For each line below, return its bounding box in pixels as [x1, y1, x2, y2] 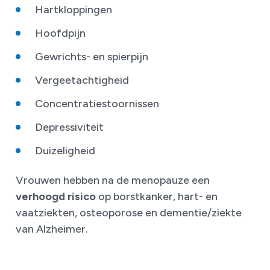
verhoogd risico [16, 190, 96, 204]
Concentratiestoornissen [35, 96, 159, 110]
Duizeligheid [35, 143, 95, 157]
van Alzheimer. [16, 222, 88, 236]
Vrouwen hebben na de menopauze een [16, 174, 210, 187]
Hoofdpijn [35, 26, 86, 40]
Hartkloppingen [35, 2, 112, 16]
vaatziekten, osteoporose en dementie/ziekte [16, 206, 242, 220]
